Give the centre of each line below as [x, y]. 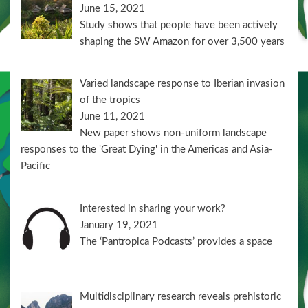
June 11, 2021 [113, 117]
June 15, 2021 [113, 8]
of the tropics [110, 100]
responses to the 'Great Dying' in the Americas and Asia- [147, 150]
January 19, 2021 [119, 225]
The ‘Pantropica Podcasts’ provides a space [176, 241]
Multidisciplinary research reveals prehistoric [181, 297]
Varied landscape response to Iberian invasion [183, 84]
